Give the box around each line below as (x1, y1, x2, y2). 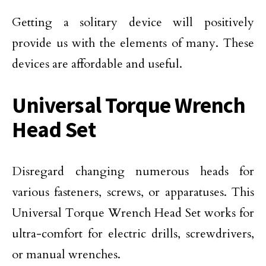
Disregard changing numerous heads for (12, 163, 254, 179)
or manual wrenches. (12, 246, 121, 262)
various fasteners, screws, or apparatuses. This (12, 184, 254, 200)
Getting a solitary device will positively (12, 14, 254, 30)
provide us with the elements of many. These (12, 35, 254, 51)
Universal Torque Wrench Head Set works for (12, 205, 254, 221)
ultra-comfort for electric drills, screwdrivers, (12, 226, 254, 242)
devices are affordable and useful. (12, 56, 182, 72)
